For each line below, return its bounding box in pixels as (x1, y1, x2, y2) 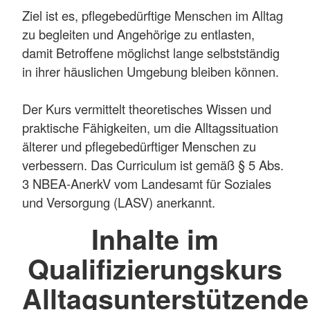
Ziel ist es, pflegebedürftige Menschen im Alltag (22, 6, 283, 24)
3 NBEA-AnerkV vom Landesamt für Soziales (22, 174, 271, 192)
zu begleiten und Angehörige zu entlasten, (22, 24, 255, 43)
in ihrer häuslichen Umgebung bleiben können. (22, 62, 282, 80)
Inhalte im (91, 219, 219, 258)
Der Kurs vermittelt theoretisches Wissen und (22, 99, 271, 118)
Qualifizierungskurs (28, 248, 282, 288)
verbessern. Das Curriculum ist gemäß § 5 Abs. (22, 155, 284, 174)
